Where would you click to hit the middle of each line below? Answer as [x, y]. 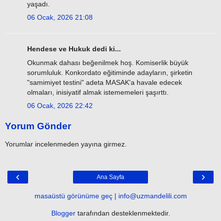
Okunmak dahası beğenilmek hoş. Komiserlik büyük [108, 62]
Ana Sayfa [110, 177]
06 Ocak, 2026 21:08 [60, 18]
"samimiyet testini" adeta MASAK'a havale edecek [105, 82]
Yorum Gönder [38, 126]
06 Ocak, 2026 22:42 [60, 105]
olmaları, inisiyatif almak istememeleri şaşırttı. [98, 92]
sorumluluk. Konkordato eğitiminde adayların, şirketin [110, 72]
